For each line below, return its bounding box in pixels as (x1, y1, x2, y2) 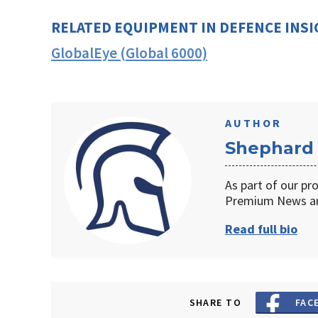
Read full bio (224, 220, 297, 237)
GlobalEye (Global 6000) (51, 43, 207, 62)
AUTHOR (224, 115, 282, 130)
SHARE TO (189, 295, 242, 309)
